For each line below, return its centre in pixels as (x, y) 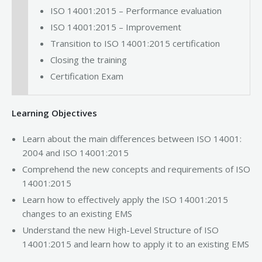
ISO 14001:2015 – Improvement (116, 27)
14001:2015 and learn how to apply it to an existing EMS (136, 244)
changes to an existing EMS (77, 213)
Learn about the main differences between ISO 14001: (132, 138)
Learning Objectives (54, 113)
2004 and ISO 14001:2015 (75, 152)
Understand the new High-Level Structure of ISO (120, 230)
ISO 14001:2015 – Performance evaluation (136, 10)
